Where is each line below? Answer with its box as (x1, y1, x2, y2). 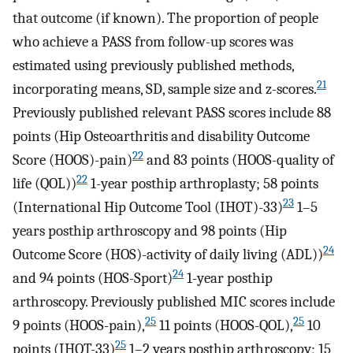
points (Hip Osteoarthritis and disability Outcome (13, 128, 310, 146)
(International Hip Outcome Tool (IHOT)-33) (13, 199, 283, 217)
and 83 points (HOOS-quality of (143, 151, 334, 169)
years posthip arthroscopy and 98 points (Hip (13, 222, 287, 240)
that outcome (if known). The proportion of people (13, 9, 318, 28)
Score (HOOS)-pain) (13, 151, 132, 169)
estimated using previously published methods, (13, 57, 294, 75)
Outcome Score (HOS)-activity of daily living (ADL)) (13, 246, 323, 264)
